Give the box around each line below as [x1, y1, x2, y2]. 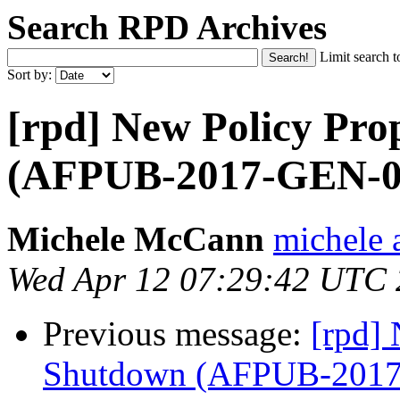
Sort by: [7, 67, 55, 82]
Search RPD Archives [7, 8, 327, 46]
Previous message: [43, 313, 311, 353]
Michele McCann [7, 219, 264, 258]
